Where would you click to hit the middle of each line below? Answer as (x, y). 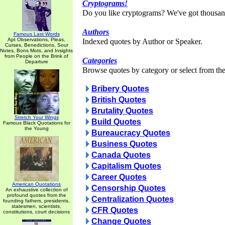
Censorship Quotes (129, 188)
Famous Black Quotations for (36, 123)
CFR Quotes (115, 210)
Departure (36, 62)
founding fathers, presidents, (36, 201)
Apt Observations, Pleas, (36, 39)
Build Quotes (116, 122)
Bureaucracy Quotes (131, 133)
